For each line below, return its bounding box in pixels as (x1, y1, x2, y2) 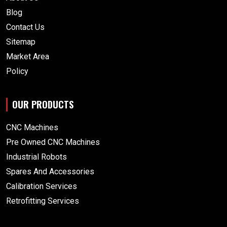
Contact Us (6, 22, 45, 32)
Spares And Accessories (6, 167, 94, 177)
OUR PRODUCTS (12, 98, 73, 111)
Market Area (6, 52, 49, 62)
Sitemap (6, 37, 35, 47)
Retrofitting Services (6, 196, 79, 206)
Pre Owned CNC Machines (6, 137, 100, 147)
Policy (6, 66, 28, 77)
